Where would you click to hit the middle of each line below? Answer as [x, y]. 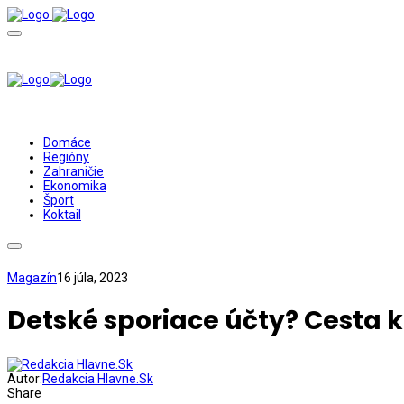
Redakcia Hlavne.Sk [98, 378]
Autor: [25, 378]
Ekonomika [75, 186]
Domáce [67, 142]
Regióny [66, 157]
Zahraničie [73, 171]
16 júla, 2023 [92, 278]
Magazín [32, 278]
